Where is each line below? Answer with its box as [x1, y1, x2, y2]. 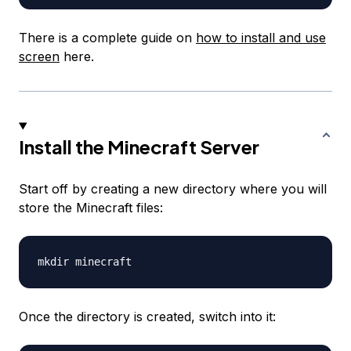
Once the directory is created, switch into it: [19, 309, 276, 325]
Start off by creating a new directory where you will [19, 181, 327, 197]
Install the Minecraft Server [19, 135, 259, 159]
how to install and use [196, 30, 326, 46]
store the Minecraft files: [19, 200, 163, 216]
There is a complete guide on [19, 30, 196, 46]
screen [19, 49, 60, 65]
